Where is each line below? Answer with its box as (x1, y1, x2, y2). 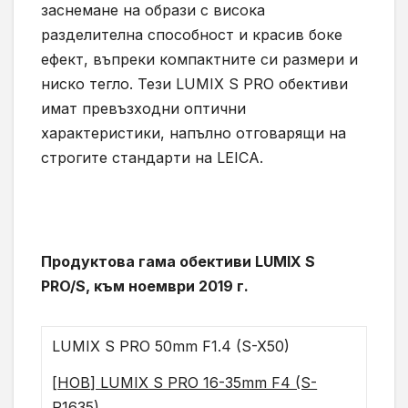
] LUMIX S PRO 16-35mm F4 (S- (90, 373, 318, 393)
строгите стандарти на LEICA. (41, 148, 263, 168)
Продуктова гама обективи (41, 252, 255, 271)
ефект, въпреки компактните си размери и (41, 50, 358, 69)
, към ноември (86, 277, 199, 296)
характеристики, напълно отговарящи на (41, 124, 346, 143)
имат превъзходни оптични (41, 99, 246, 118)
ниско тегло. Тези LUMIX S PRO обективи (41, 75, 348, 94)
